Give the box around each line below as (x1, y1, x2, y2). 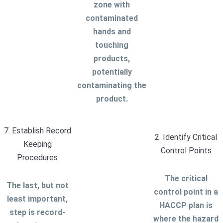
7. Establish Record (3, 126, 71, 136)
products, (94, 54, 130, 64)
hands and (93, 27, 131, 37)
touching (95, 40, 128, 50)
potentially (92, 67, 132, 77)
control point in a (154, 187, 218, 197)
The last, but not (6, 181, 69, 191)
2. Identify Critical (155, 132, 217, 142)
